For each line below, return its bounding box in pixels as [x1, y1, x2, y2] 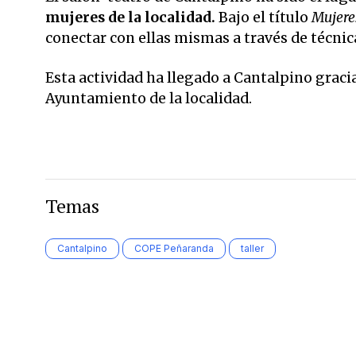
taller [241, 242, 264, 254]
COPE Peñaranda [134, 242, 214, 254]
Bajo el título [215, 8, 308, 26]
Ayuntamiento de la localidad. [45, 89, 252, 107]
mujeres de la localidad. [45, 8, 215, 26]
